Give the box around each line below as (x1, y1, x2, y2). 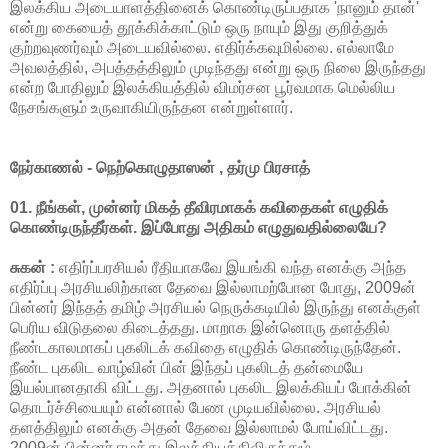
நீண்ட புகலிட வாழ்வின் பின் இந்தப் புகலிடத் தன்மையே (10, 358, 363, 376)
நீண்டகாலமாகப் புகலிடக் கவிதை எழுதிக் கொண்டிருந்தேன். (10, 338, 401, 356)
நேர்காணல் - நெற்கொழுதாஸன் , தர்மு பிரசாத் (10, 158, 310, 176)
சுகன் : (10, 258, 59, 276)
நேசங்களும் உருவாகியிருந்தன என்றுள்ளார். (10, 98, 293, 116)
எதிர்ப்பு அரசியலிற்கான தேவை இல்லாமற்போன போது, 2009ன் (10, 278, 416, 296)
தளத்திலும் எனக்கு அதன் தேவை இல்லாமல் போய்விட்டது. (10, 418, 388, 436)
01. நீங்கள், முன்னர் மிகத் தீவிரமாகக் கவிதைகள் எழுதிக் (10, 198, 388, 216)
